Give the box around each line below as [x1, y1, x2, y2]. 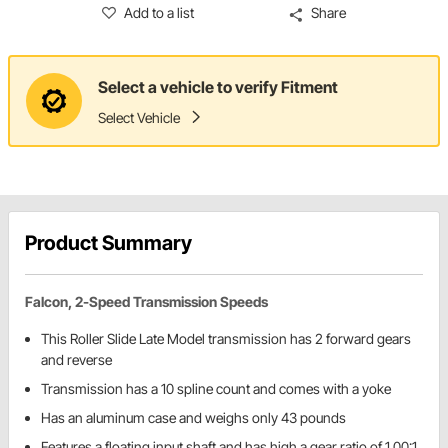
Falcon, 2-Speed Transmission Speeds [25, 293, 268, 311]
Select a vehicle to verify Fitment [98, 76, 338, 97]
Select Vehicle [98, 108, 180, 126]
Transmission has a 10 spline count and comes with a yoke [41, 380, 391, 398]
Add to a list [124, 4, 195, 22]
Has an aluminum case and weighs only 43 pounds [41, 409, 346, 427]
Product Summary [25, 231, 192, 256]
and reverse [41, 351, 112, 369]
